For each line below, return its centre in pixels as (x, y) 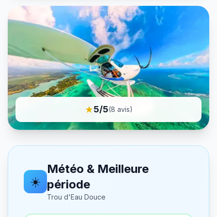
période (68, 184)
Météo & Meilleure (98, 169)
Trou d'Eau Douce (76, 197)
